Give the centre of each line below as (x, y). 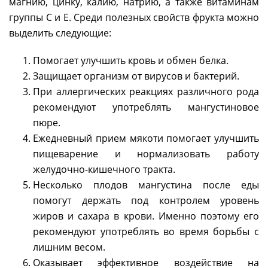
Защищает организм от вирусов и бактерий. (136, 76)
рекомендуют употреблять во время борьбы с (146, 232)
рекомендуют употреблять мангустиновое (146, 107)
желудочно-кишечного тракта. (104, 170)
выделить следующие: (60, 33)
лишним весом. (69, 247)
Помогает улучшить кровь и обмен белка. (131, 61)
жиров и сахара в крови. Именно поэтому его (146, 216)
